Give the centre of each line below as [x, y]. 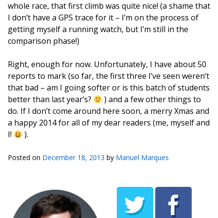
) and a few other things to [152, 99]
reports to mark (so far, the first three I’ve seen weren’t [109, 76]
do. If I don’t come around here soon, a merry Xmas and [109, 111]
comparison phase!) [44, 41]
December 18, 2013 [73, 157]
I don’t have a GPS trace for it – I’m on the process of [103, 18]
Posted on [25, 157]
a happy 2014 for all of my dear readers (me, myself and [109, 123]
